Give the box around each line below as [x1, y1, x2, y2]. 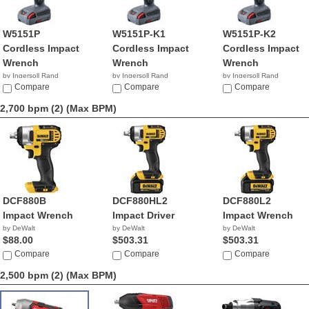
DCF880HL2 [112, 195, 168, 206]
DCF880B [3, 195, 46, 206]
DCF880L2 [222, 195, 271, 206]
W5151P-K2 [222, 28, 276, 39]
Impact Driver [112, 210, 175, 221]
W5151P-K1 [112, 28, 166, 39]
